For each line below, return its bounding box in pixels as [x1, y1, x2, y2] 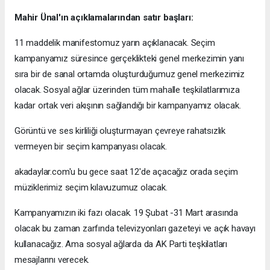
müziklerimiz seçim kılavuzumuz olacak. [14, 181, 168, 193]
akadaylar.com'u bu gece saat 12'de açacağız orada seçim [14, 166, 238, 177]
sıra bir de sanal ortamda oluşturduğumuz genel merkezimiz [14, 68, 245, 80]
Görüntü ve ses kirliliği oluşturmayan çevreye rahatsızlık [14, 125, 226, 136]
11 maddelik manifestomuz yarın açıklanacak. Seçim [14, 37, 215, 48]
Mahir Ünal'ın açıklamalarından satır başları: [14, 11, 193, 23]
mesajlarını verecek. [14, 254, 90, 265]
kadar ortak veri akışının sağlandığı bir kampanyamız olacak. [14, 99, 241, 111]
